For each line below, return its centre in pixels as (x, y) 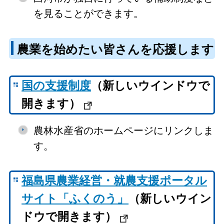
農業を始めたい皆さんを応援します (115, 49)
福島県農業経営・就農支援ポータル (114, 181)
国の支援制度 (56, 86)
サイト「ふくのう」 (75, 199)
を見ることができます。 (88, 13)
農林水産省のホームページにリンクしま (123, 130)
